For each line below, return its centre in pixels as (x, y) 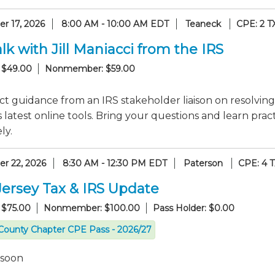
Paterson (203, 163)
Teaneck (203, 24)
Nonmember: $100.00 (92, 208)
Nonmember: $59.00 (90, 69)
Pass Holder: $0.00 (194, 208)
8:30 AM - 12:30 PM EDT (115, 163)
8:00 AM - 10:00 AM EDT (115, 24)
